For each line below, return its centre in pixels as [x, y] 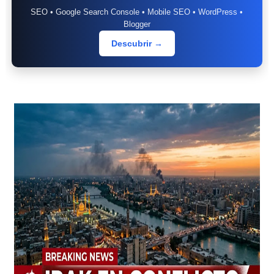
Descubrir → [137, 43]
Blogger [137, 24]
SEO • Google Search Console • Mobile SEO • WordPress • [137, 12]
